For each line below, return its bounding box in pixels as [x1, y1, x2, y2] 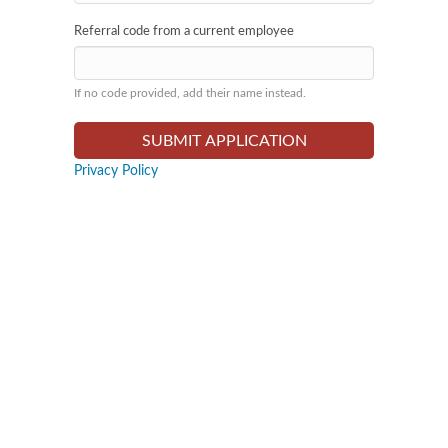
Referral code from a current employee [74, 25, 294, 38]
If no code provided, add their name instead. [74, 87, 306, 99]
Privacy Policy [74, 164, 158, 178]
